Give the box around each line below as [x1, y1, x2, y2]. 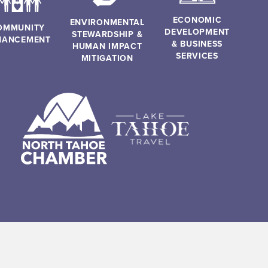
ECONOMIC [172, 13, 222, 26]
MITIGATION [81, 52, 133, 65]
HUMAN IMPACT [72, 40, 142, 53]
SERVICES [176, 49, 218, 62]
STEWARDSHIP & [72, 28, 143, 41]
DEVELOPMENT [165, 25, 230, 38]
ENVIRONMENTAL [69, 16, 145, 29]
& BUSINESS [172, 37, 223, 50]
